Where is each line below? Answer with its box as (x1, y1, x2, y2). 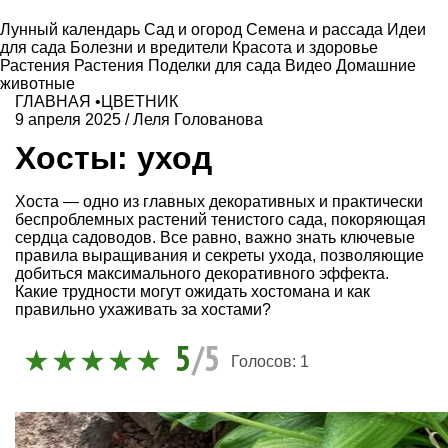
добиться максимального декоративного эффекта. (15, 264, 389, 282)
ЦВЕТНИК (101, 93, 178, 110)
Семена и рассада (246, 21, 387, 38)
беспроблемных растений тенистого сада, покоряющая (15, 210, 426, 228)
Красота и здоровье (232, 39, 378, 56)
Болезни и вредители (70, 39, 232, 56)
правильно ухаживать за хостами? (15, 300, 271, 318)
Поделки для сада (148, 57, 285, 74)
